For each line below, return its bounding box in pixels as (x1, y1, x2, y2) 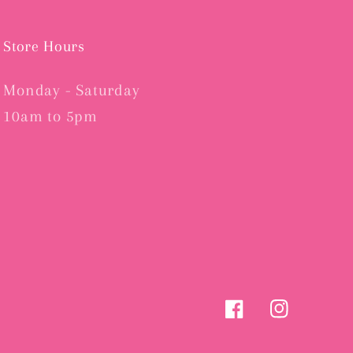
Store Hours (3, 37, 85, 55)
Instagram (269, 310, 332, 327)
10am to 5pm (3, 106, 98, 125)
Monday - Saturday (3, 80, 140, 99)
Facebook (224, 310, 282, 327)
